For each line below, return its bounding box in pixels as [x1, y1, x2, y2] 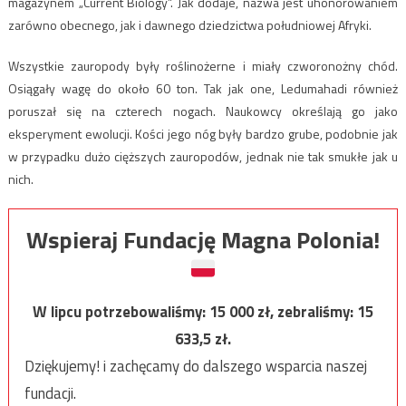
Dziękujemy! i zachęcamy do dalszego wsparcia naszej [24, 353, 367, 378]
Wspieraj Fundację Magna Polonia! [26, 221, 380, 257]
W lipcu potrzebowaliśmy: [33, 299, 209, 324]
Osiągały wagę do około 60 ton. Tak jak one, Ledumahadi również [7, 78, 399, 98]
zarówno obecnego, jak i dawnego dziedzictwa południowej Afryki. [7, 14, 372, 34]
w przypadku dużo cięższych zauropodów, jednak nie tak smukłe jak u [7, 146, 399, 166]
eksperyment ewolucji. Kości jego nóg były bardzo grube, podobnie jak [7, 123, 399, 143]
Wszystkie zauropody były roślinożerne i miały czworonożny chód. [7, 55, 399, 75]
